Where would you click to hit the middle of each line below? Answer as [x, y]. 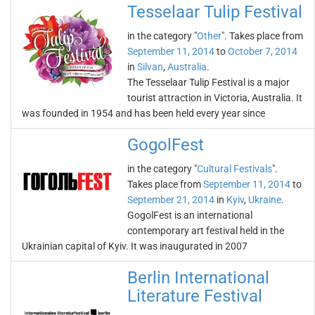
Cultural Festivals [234, 169]
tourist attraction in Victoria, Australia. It [215, 98]
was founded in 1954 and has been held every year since [143, 113]
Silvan [150, 67]
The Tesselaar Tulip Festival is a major [208, 82]
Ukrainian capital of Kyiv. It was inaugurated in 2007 [135, 246]
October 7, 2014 [263, 51]
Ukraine [265, 200]
